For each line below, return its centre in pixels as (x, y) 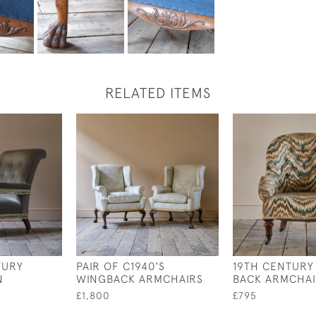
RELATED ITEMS (158, 93)
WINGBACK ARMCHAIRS (140, 279)
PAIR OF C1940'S (121, 266)
